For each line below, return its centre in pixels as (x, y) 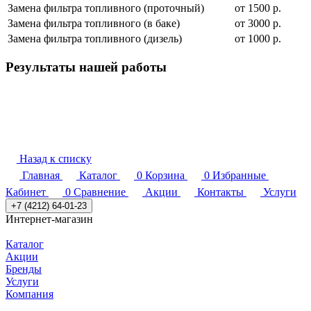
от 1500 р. (258, 8)
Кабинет (26, 192)
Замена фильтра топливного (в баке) (94, 23)
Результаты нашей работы (86, 67)
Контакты (220, 192)
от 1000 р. (258, 38)
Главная (41, 175)
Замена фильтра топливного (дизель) (95, 38)
